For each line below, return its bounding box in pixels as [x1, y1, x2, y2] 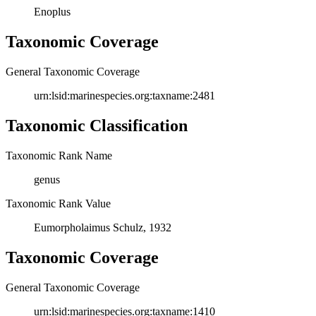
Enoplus [34, 6, 71, 18]
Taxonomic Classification [6, 116, 188, 135]
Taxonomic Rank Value [6, 197, 111, 209]
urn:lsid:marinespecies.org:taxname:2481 [34, 89, 215, 102]
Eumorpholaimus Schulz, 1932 [34, 221, 171, 233]
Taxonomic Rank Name [6, 149, 112, 162]
